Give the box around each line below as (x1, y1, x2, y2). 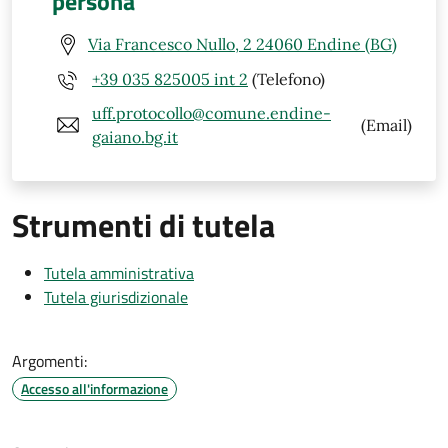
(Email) (357, 114, 412, 135)
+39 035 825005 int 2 (92, 69, 248, 90)
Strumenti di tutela (12, 200, 275, 249)
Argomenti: (12, 348, 87, 373)
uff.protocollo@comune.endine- (92, 102, 331, 123)
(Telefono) (248, 69, 325, 90)
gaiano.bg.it (92, 126, 178, 147)
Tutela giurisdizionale (44, 284, 188, 309)
